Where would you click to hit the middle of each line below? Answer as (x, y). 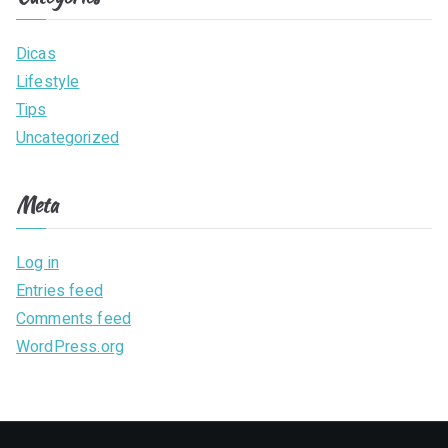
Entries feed (59, 291)
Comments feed (74, 319)
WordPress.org (70, 347)
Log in (37, 263)
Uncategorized (68, 138)
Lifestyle (48, 82)
